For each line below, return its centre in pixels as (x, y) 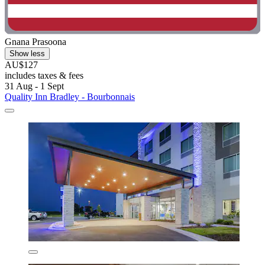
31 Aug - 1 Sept (34, 86)
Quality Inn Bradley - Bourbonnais (70, 96)
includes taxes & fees (44, 75)
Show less (27, 53)
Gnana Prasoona (35, 41)
